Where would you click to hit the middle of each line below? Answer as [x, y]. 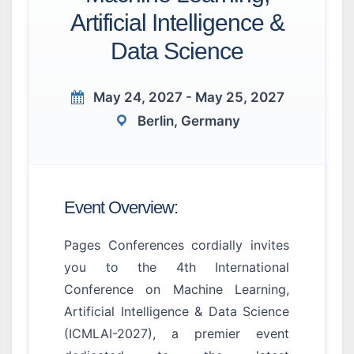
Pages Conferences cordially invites [177, 245]
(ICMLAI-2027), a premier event [177, 333]
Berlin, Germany [189, 121]
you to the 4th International [177, 267]
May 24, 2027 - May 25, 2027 [189, 97]
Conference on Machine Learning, [177, 289]
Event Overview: [121, 207]
